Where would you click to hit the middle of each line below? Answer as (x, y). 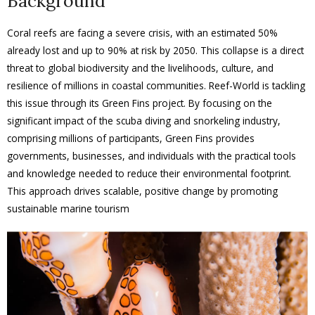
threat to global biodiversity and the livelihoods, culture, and (140, 68)
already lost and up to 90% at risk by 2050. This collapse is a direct (155, 50)
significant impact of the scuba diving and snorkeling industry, (144, 121)
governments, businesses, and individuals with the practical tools (152, 156)
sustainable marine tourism (68, 208)
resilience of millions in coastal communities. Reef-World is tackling (156, 85)
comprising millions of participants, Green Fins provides (131, 138)
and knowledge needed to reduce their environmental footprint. (149, 173)
